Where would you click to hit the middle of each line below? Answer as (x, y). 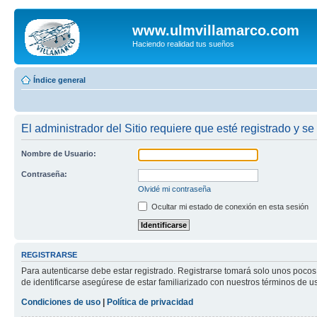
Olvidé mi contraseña (174, 189)
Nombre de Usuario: (59, 153)
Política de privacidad (150, 302)
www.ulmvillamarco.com (216, 30)
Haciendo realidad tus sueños (183, 44)
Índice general (59, 80)
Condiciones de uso (61, 302)
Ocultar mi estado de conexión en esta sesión (229, 206)
